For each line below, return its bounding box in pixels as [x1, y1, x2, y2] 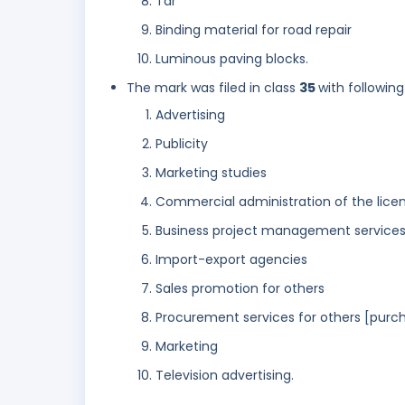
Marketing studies [155, 164, 267, 183]
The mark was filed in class [127, 79, 299, 98]
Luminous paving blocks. [155, 50, 308, 69]
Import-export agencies [155, 250, 307, 269]
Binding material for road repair [155, 21, 352, 40]
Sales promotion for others [155, 279, 325, 298]
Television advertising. [155, 366, 294, 385]
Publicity [155, 135, 208, 154]
